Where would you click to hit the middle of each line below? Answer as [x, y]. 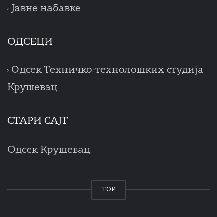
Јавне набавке [46, 9]
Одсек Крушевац [49, 150]
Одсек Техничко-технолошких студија [107, 70]
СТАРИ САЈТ [38, 121]
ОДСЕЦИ [30, 42]
